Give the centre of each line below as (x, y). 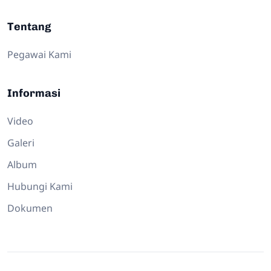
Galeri (21, 142)
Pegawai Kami (39, 54)
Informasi (34, 93)
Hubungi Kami (40, 186)
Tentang (29, 26)
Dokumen (30, 208)
